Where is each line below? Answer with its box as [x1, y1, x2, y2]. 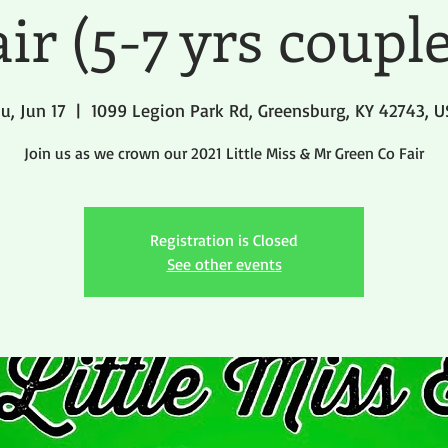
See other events [166, 254, 282, 274]
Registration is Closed [150, 230, 298, 250]
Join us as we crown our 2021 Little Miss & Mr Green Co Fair [24, 143, 424, 163]
